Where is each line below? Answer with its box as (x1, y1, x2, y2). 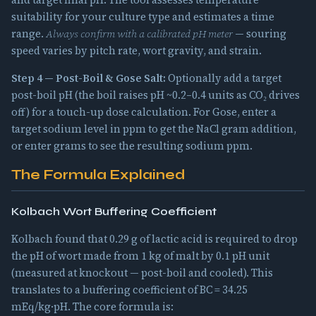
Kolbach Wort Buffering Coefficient (11, 204, 217, 218)
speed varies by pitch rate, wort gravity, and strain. (11, 44, 262, 58)
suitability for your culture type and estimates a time (11, 10, 274, 24)
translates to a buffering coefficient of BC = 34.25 (11, 282, 248, 297)
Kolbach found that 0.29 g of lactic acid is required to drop (11, 231, 298, 246)
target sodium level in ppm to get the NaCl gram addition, (11, 121, 296, 136)
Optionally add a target (166, 71, 281, 85)
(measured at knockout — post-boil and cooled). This (11, 265, 273, 280)
